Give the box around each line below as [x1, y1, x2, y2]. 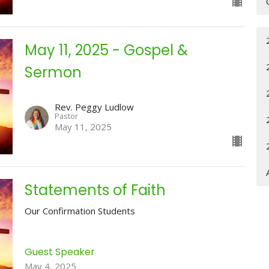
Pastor [54, 110, 78, 121]
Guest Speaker [24, 245, 95, 259]
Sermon [24, 62, 82, 83]
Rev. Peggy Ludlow [54, 100, 134, 113]
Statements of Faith [24, 180, 166, 200]
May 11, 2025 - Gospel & [24, 40, 188, 61]
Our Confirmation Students [24, 204, 135, 217]
